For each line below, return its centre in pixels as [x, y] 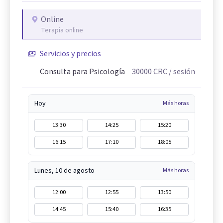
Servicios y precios [70, 54]
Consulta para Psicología [82, 72]
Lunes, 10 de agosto [64, 171]
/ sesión [181, 72]
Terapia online [62, 31]
